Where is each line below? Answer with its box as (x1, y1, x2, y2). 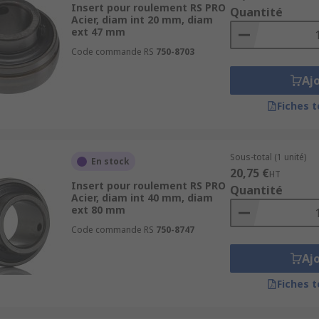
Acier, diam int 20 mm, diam (70, 13, 213, 26)
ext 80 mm (70, 203, 125, 216)
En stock (90, 155, 130, 167)
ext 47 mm (70, 25, 125, 38)
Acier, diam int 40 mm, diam (70, 191, 213, 204)
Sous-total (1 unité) (229, 151, 306, 163)
